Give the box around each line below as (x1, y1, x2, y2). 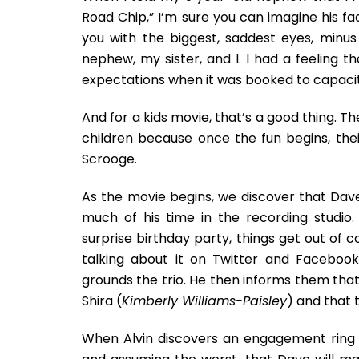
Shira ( (82, 292, 122, 310)
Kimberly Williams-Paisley (122, 292, 287, 310)
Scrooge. (82, 150, 137, 168)
